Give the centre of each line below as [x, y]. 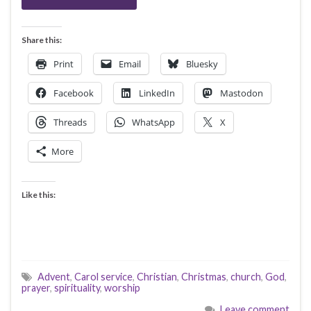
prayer [36, 287]
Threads [70, 122]
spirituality [77, 287]
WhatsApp [153, 122]
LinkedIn [157, 93]
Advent [54, 276]
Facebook [74, 93]
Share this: [42, 40]
